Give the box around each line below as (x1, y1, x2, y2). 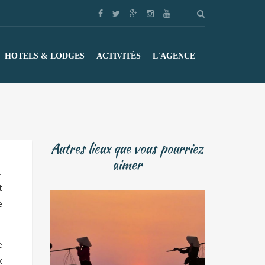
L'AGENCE (153, 51, 195, 60)
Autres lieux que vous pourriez (50, 139, 203, 158)
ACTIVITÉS (96, 51, 141, 60)
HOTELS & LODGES (5, 51, 85, 60)
